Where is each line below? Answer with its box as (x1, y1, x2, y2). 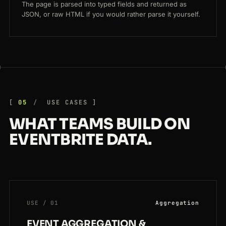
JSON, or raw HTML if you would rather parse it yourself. (22, 10, 200, 19)
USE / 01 (27, 199, 59, 207)
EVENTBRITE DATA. (9, 130, 151, 150)
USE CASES (42, 98, 88, 107)
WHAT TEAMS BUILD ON (9, 115, 190, 134)
